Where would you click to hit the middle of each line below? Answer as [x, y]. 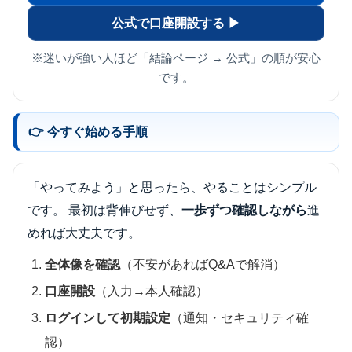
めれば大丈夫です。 [84, 233]
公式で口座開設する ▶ [176, 24]
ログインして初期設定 [108, 318]
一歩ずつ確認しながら [244, 211]
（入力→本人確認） [152, 291]
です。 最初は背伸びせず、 [104, 211]
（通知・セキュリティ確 [240, 318]
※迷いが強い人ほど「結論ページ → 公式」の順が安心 [176, 59]
